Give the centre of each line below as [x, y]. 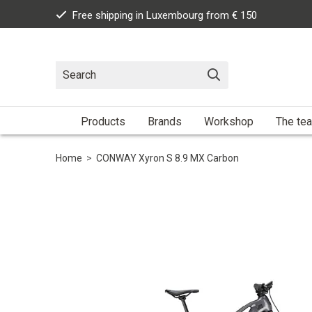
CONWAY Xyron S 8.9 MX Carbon [167, 158]
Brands [165, 121]
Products [103, 121]
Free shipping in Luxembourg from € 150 [165, 15]
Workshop [229, 121]
